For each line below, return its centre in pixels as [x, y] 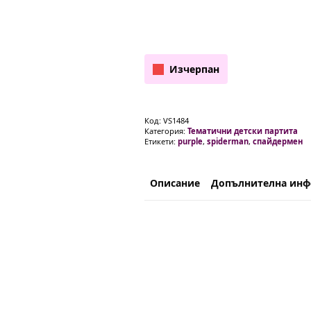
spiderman [228, 141]
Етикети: [161, 141]
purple [190, 141]
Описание [175, 183]
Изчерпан [194, 69]
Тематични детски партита [243, 131]
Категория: [166, 131]
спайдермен [278, 141]
